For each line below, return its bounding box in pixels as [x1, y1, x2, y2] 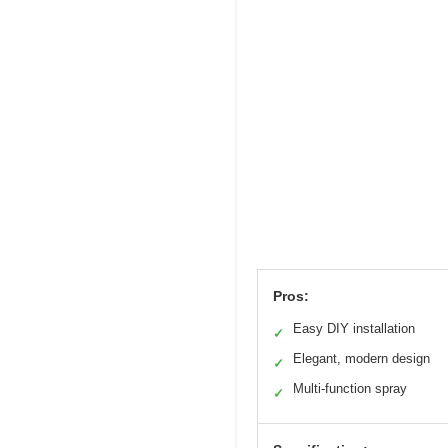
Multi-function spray [293, 381, 407, 397]
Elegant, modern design [293, 351, 430, 367]
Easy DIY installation [293, 321, 415, 337]
